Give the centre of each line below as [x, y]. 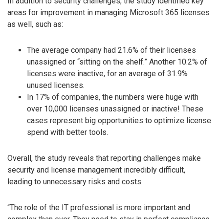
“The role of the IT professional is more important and [99, 207]
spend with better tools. [67, 132]
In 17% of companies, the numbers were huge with [113, 97]
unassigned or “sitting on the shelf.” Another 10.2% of [117, 62]
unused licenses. [56, 86]
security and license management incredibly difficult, [96, 170]
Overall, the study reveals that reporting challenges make [104, 158]
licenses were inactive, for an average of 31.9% [107, 74]
